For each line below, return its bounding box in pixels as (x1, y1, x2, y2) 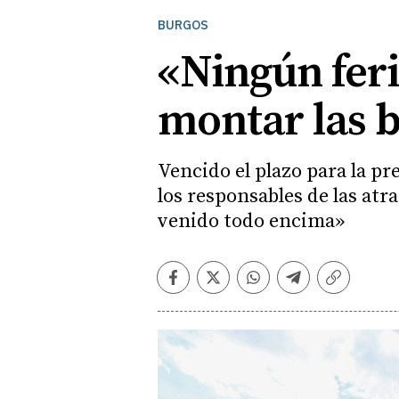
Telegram (292, 275, 364, 296)
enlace (332, 294, 382, 314)
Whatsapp (252, 275, 327, 296)
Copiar (332, 275, 382, 296)
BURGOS (158, 17, 208, 33)
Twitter (212, 275, 266, 296)
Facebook (172, 275, 242, 296)
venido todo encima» (158, 209, 345, 233)
